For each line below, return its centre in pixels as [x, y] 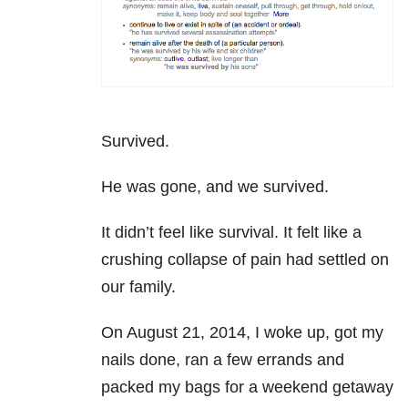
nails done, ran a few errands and [223, 359]
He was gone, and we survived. [215, 186]
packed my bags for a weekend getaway [247, 387]
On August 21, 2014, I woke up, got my [242, 332]
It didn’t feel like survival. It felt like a [231, 232]
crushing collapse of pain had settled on [245, 259]
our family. [138, 286]
